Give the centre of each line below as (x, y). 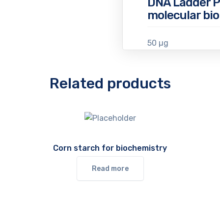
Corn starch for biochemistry (110, 148)
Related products (110, 83)
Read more (110, 169)
